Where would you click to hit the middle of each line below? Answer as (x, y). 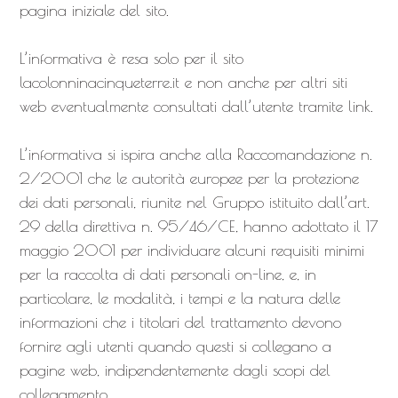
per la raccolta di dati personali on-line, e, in (167, 274)
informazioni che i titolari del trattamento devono (180, 322)
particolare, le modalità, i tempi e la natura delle (179, 298)
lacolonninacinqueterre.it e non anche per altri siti (183, 82)
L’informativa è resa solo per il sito (131, 58)
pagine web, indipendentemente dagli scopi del (175, 370)
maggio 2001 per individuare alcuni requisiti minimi (191, 250)
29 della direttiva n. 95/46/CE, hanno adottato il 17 (199, 226)
